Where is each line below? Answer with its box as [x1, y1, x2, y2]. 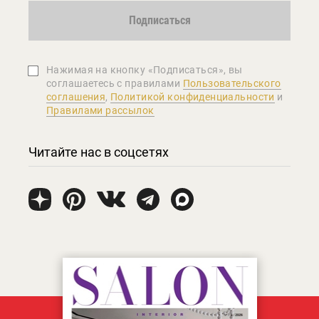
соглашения [46, 90, 106, 103]
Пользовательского [182, 77, 281, 89]
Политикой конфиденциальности [110, 90, 275, 103]
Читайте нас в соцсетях [28, 144, 169, 159]
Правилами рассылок [46, 104, 155, 116]
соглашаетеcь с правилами [46, 77, 183, 89]
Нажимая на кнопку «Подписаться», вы [46, 63, 243, 75]
